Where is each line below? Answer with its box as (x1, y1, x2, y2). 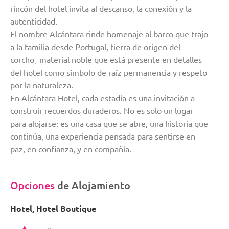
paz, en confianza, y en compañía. (10, 144, 131, 154)
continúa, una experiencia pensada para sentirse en (10, 131, 195, 142)
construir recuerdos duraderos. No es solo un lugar (10, 105, 193, 116)
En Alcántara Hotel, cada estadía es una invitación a (10, 93, 195, 103)
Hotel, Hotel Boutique (10, 202, 96, 214)
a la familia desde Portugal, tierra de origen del (10, 41, 180, 52)
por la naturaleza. (10, 80, 73, 90)
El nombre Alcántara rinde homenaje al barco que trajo (10, 29, 208, 39)
